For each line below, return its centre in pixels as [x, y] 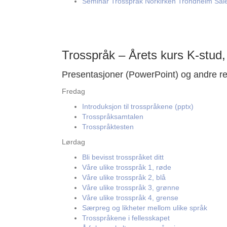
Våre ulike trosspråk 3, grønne [131, 187]
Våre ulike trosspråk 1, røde [127, 167]
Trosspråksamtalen [113, 117]
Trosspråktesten [108, 127]
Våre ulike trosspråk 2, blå [124, 177]
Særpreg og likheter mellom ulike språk [145, 208]
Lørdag [73, 142]
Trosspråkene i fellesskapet [126, 218]
